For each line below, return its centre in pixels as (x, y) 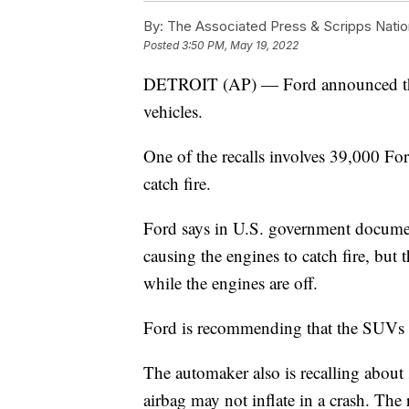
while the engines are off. (231, 283)
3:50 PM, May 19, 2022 (240, 46)
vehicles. (173, 111)
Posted (163, 46)
